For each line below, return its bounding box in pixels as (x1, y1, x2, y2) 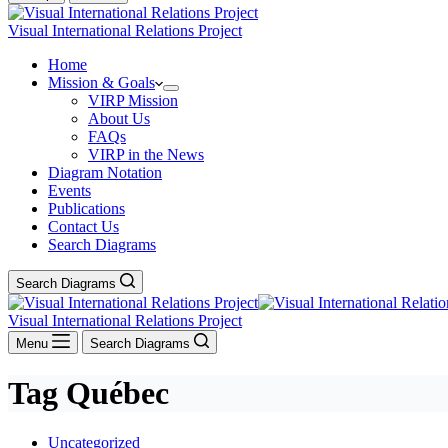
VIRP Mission (88, 92, 178, 109)
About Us (88, 110, 150, 127)
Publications (48, 200, 125, 217)
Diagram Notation (48, 164, 162, 181)
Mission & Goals (48, 74, 155, 91)
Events (48, 182, 91, 199)
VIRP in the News (88, 146, 204, 163)
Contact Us (48, 218, 119, 235)
